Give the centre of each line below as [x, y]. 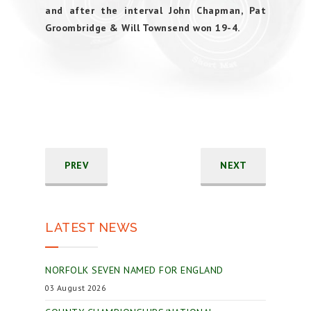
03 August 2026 [75, 288]
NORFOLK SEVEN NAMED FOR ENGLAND [134, 270]
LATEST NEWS [92, 227]
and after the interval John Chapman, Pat [155, 10]
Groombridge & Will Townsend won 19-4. [143, 28]
